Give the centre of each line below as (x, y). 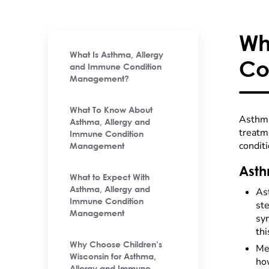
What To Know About (111, 110)
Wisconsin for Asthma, (113, 257)
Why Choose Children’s (116, 245)
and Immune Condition (116, 67)
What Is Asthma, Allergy (116, 55)
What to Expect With (110, 178)
